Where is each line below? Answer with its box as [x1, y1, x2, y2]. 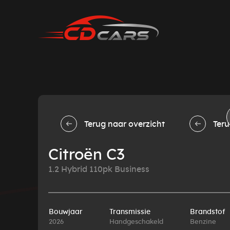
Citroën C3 [48, 147, 125, 163]
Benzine [189, 218, 216, 225]
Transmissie [109, 208, 150, 216]
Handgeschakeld [109, 218, 163, 225]
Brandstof [189, 208, 225, 216]
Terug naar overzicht [84, 120, 165, 128]
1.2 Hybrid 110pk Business [48, 165, 149, 174]
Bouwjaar [48, 208, 83, 216]
